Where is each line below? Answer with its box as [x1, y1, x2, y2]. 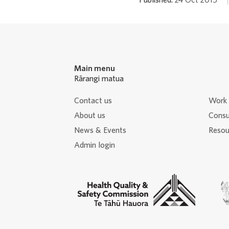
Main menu [74, 64, 115, 73]
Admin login [74, 141, 115, 149]
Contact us [74, 97, 112, 105]
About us [74, 111, 105, 120]
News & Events [74, 126, 126, 134]
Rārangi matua [74, 75, 124, 83]
